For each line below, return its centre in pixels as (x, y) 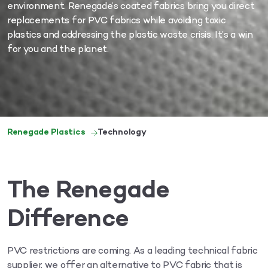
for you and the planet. (58, 50)
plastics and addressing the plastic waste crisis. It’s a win (130, 36)
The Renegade (89, 191)
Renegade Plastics (46, 133)
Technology (122, 133)
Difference (68, 220)
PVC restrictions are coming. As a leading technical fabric (133, 252)
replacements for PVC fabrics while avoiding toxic (117, 21)
